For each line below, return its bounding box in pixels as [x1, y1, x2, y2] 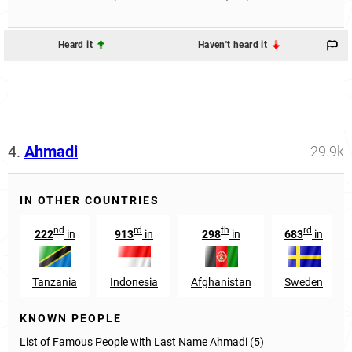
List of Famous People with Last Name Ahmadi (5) [20, 335, 264, 348]
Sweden [284, 275, 323, 288]
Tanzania [32, 275, 77, 288]
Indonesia [110, 275, 158, 288]
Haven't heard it [197, 39, 270, 51]
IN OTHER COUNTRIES [20, 193, 159, 207]
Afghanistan [191, 275, 251, 288]
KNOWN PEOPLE [20, 311, 122, 324]
